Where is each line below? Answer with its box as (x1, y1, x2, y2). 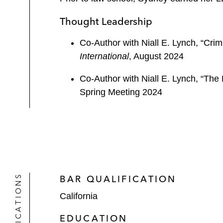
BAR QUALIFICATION (60, 173, 177, 185)
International (80, 51, 129, 61)
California (60, 191, 98, 201)
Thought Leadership (60, 15, 152, 27)
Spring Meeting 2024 (80, 87, 162, 97)
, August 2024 (129, 51, 184, 61)
